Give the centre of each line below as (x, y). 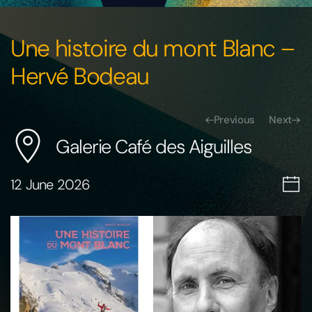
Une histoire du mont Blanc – (153, 49)
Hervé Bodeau (80, 77)
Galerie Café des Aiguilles (154, 146)
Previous (234, 120)
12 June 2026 (50, 185)
